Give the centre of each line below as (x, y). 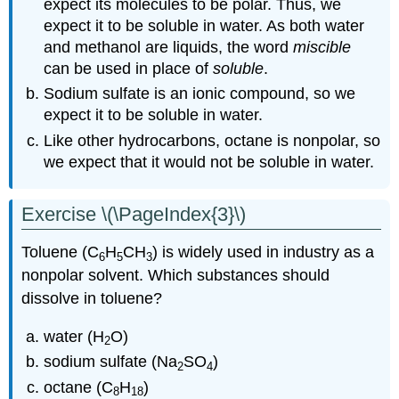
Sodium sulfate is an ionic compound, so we (200, 94)
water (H (74, 337)
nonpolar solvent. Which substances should (176, 276)
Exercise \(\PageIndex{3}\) (134, 214)
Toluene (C (61, 252)
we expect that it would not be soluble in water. (209, 162)
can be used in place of (129, 68)
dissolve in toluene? (92, 299)
